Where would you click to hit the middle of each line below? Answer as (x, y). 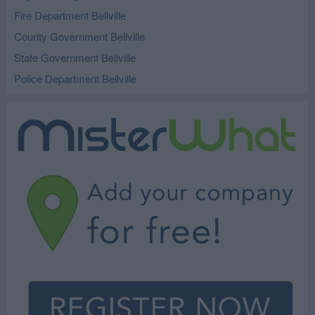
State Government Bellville (75, 57)
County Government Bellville (79, 36)
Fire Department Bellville (70, 15)
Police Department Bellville (75, 78)
